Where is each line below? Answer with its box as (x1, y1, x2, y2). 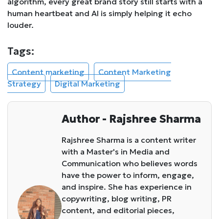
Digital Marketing (55, 78, 120, 88)
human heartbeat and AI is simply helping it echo (7, 8, 192, 18)
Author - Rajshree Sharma (62, 112, 201, 126)
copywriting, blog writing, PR (62, 193, 172, 203)
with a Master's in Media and (62, 146, 170, 156)
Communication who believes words (62, 158, 197, 168)
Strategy (7, 78, 41, 88)
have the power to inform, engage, (62, 170, 194, 180)
